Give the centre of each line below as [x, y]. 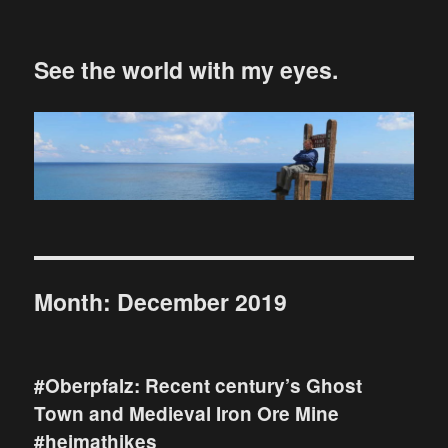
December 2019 [202, 302]
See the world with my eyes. [186, 69]
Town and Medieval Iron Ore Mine [187, 414]
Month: [76, 302]
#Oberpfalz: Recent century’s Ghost [198, 386]
